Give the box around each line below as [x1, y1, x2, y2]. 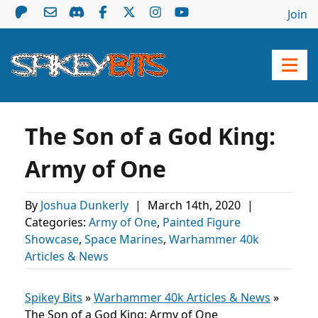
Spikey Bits [25, 290, 82, 305]
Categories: [25, 214, 89, 230]
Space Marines [84, 231, 163, 247]
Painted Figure [163, 214, 241, 230]
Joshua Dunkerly [40, 197, 131, 213]
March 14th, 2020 [148, 197, 243, 213]
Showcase [25, 231, 79, 247]
